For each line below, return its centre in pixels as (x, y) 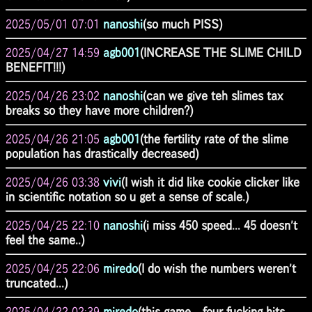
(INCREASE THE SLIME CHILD (221, 52)
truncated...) (37, 283)
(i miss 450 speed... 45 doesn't (220, 225)
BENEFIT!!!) (35, 67)
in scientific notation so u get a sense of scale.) (127, 196)
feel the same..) (45, 240)
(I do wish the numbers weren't (217, 268)
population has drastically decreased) (102, 153)
